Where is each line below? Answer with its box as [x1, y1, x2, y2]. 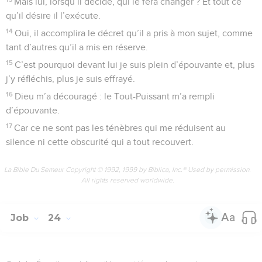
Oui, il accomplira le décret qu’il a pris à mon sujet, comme [15, 28, 253, 38]
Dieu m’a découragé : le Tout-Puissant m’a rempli [15, 91, 215, 101]
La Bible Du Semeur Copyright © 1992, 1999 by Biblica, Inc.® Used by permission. [4, 165, 251, 174]
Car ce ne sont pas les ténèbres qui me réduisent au [14, 123, 226, 133]
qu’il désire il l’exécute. [6, 11, 101, 20]
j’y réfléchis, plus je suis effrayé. [6, 74, 135, 84]
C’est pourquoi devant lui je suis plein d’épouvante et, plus [15, 60, 255, 70]
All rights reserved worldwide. [81, 175, 174, 184]
